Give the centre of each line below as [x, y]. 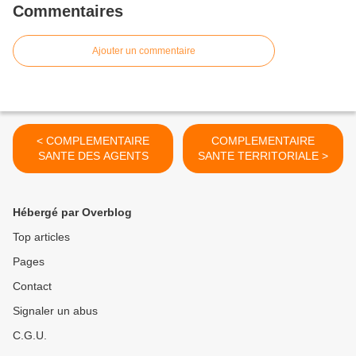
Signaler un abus [55, 311]
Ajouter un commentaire [144, 51]
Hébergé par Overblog [72, 213]
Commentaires [68, 12]
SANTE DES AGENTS [93, 156]
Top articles [41, 237]
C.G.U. [30, 336]
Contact [32, 286]
